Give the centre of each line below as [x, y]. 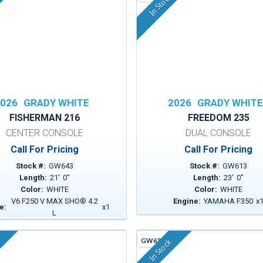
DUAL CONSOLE [219, 133]
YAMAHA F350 [229, 201]
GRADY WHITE [56, 103]
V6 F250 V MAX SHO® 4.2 [54, 201]
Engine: [187, 201]
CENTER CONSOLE [44, 133]
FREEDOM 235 [218, 118]
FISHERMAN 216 [44, 118]
